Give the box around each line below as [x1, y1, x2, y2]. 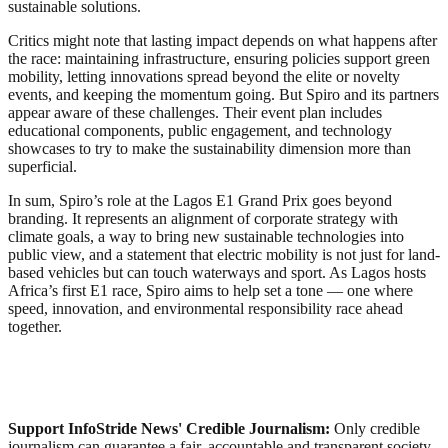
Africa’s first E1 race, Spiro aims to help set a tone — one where [8, 282, 413, 300]
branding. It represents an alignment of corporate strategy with [8, 210, 398, 228]
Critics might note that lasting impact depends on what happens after [8, 32, 437, 50]
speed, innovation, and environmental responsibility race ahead [8, 300, 403, 318]
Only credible [334, 420, 420, 438]
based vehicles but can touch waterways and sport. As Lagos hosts [8, 264, 426, 282]
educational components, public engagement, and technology [8, 122, 392, 140]
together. [8, 318, 62, 336]
